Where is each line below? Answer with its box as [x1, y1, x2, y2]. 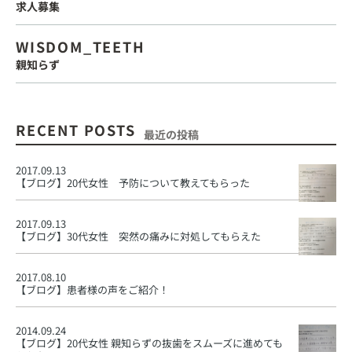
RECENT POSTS [16, 119, 136, 140]
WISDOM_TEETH [16, 35, 145, 57]
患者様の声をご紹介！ [67, 281, 169, 297]
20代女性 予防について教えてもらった [67, 174, 250, 190]
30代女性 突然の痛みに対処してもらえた [67, 228, 261, 244]
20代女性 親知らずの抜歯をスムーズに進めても [67, 335, 283, 350]
